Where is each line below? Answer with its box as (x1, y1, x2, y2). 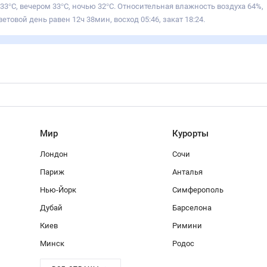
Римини (172, 221, 202, 230)
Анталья (172, 167, 203, 176)
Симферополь (172, 185, 223, 194)
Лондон (39, 150, 68, 159)
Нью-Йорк (39, 185, 76, 194)
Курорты (172, 128, 209, 139)
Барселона (172, 203, 212, 212)
